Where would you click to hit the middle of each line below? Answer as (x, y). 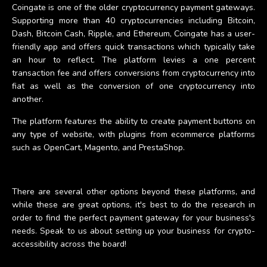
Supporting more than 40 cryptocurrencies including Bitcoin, (133, 20)
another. (28, 99)
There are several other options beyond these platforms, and (133, 191)
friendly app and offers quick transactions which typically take (133, 46)
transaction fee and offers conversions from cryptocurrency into (133, 73)
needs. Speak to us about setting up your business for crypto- (133, 231)
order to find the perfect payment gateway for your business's (133, 218)
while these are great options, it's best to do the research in (133, 204)
